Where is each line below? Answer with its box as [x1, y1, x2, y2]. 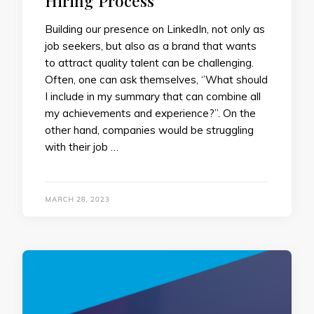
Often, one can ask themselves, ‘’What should [45, 72, 268, 86]
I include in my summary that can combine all [45, 89, 261, 103]
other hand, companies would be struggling [45, 123, 254, 137]
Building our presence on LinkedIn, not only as [45, 22, 265, 36]
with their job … [45, 139, 118, 153]
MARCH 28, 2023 [45, 196, 110, 204]
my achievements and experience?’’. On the [45, 106, 256, 120]
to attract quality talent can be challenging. [45, 55, 254, 69]
